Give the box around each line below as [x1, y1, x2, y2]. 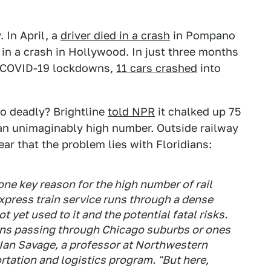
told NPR [108, 105, 155, 118]
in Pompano [170, 29, 235, 42]
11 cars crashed [116, 62, 197, 74]
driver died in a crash [60, 29, 170, 42]
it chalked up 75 [155, 105, 241, 118]
